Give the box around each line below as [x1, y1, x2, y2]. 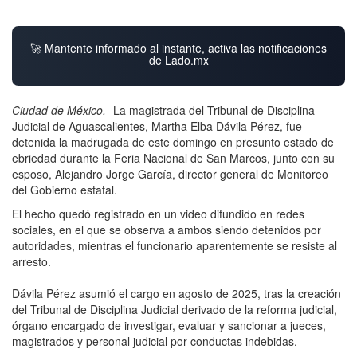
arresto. [12, 253, 51, 269]
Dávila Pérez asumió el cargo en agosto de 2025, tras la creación [12, 284, 341, 301]
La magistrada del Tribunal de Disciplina [110, 101, 315, 118]
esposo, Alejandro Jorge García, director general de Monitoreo [12, 165, 328, 182]
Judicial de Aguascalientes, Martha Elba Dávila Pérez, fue [12, 117, 302, 134]
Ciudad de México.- [12, 101, 110, 118]
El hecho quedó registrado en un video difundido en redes [12, 205, 304, 222]
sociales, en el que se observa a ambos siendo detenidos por [12, 221, 321, 237]
